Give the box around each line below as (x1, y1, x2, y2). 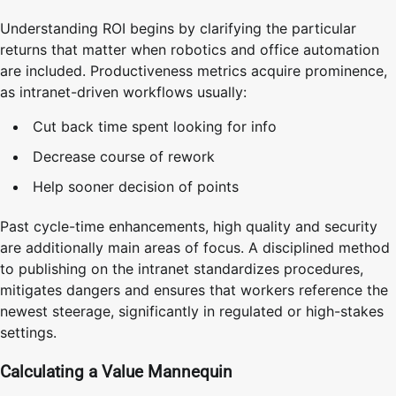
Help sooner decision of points (33, 178, 239, 196)
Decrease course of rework (33, 148, 215, 166)
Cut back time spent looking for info (33, 118, 277, 136)
